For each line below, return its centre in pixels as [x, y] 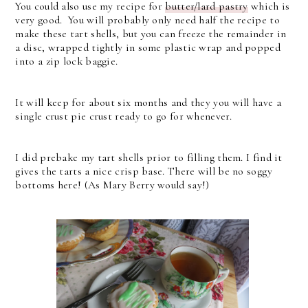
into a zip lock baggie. [67, 61]
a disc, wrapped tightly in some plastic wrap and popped [148, 47]
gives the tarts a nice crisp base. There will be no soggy [144, 171]
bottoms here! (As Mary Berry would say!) [112, 185]
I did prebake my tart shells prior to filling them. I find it [149, 157]
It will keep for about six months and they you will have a [148, 102]
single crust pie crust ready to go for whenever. [123, 116]
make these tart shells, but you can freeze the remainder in [151, 33]
